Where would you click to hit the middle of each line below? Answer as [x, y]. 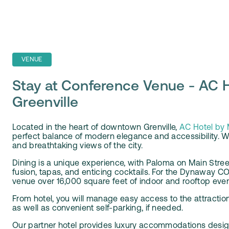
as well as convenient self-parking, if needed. [99, 208]
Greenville [45, 103]
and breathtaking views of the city [77, 146]
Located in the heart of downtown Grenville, [96, 128]
